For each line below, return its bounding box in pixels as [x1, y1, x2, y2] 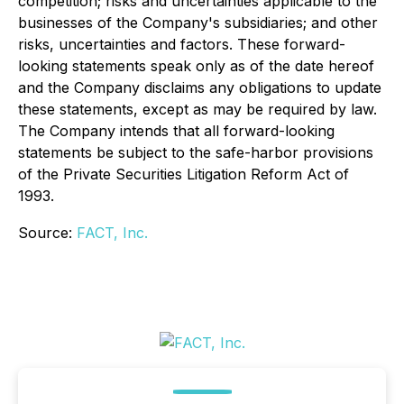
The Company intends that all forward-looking [18, 122, 335, 140]
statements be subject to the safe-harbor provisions [18, 143, 373, 161]
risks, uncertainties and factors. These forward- [18, 35, 345, 53]
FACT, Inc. [77, 224, 148, 242]
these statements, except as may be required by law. [18, 100, 377, 118]
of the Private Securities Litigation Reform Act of [18, 165, 349, 183]
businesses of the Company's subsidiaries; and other [18, 14, 378, 32]
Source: [18, 224, 77, 242]
